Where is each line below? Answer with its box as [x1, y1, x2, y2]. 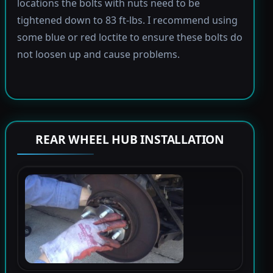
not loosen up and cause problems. [16, 48, 180, 62]
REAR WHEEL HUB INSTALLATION [35, 131, 225, 148]
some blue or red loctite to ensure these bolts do [16, 30, 243, 44]
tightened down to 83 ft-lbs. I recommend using [16, 13, 238, 27]
